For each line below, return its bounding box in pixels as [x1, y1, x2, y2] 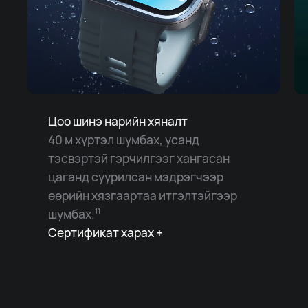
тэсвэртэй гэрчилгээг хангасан [47, 150, 230, 167]
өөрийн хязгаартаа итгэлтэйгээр [47, 187, 237, 204]
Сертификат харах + [47, 224, 163, 241]
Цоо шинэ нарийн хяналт [47, 113, 188, 130]
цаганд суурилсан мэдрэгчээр [47, 168, 223, 186]
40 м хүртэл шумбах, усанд [47, 131, 199, 148]
